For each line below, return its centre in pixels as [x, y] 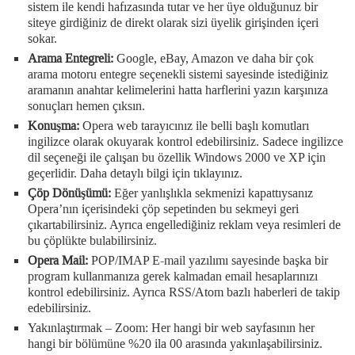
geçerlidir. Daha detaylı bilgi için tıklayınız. [135, 173]
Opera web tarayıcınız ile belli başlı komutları [194, 125]
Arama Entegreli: [71, 58]
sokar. [42, 38]
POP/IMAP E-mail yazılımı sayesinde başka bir [208, 260]
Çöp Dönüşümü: [69, 193]
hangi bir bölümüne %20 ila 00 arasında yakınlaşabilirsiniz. [175, 343]
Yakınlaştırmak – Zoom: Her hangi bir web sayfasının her [171, 327]
